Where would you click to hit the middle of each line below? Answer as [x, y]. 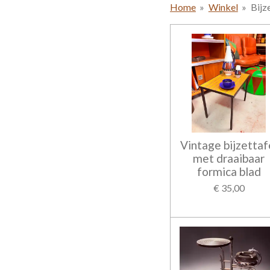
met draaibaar [229, 158]
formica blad [229, 171]
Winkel [223, 7]
